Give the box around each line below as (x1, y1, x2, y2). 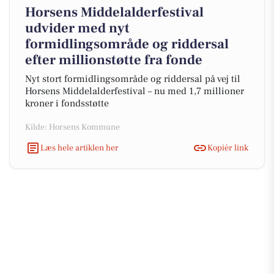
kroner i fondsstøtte (25, 97, 109, 109)
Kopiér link (207, 142, 248, 154)
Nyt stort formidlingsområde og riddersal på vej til (25, 73, 240, 85)
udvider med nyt (25, 20, 130, 37)
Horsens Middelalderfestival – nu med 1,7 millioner (25, 85, 244, 97)
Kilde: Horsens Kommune (25, 122, 120, 133)
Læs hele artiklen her (40, 142, 119, 154)
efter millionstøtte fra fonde (25, 51, 202, 68)
